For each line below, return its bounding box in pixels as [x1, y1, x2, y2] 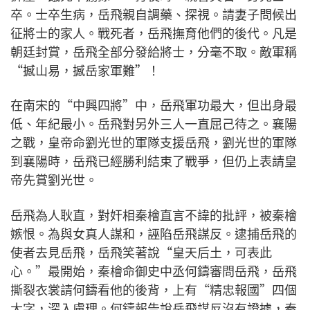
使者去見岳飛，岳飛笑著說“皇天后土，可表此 [10, 242, 272, 261]
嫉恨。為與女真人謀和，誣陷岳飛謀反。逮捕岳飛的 [10, 224, 297, 242]
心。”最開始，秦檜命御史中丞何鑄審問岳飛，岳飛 [10, 261, 297, 280]
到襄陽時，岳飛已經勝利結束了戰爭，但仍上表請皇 [10, 152, 297, 170]
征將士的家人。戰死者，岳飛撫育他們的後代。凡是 [10, 23, 297, 42]
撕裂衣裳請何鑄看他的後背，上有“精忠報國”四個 [10, 280, 297, 298]
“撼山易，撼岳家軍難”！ [10, 60, 160, 79]
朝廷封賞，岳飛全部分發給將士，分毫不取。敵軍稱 [10, 42, 297, 60]
